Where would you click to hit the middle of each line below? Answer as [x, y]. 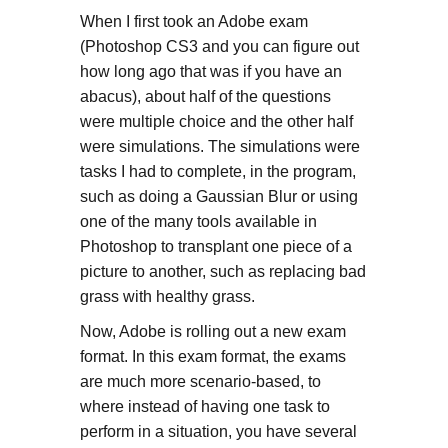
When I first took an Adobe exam [193, 21]
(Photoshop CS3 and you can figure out [219, 46]
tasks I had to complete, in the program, [217, 171]
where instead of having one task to [204, 406]
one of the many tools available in [198, 221]
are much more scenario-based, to [200, 381]
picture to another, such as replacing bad [222, 271]
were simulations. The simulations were [219, 146]
